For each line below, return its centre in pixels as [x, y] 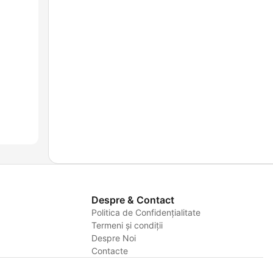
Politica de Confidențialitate [146, 213]
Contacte [109, 251]
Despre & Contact [133, 200]
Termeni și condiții [127, 225]
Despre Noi [113, 238]
